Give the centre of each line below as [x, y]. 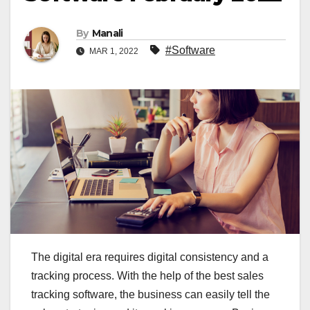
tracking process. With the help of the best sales [147, 276]
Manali [107, 34]
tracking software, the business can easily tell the [151, 295]
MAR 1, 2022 [114, 52]
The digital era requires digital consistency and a [150, 257]
